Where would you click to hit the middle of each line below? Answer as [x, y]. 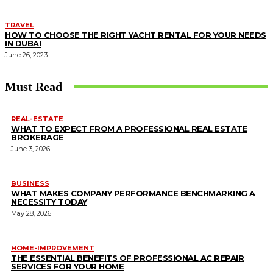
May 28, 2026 [31, 213]
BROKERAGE [37, 137]
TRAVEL [19, 25]
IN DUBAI [23, 43]
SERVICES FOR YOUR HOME [67, 266]
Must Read [34, 86]
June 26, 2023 [26, 55]
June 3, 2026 [30, 148]
